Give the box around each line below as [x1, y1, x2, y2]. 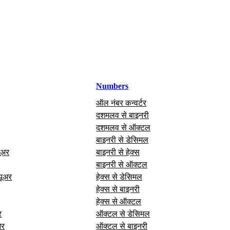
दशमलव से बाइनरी [96, 110, 149, 120]
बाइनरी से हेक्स [96, 147, 140, 157]
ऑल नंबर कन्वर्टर [96, 98, 147, 107]
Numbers [96, 81, 129, 90]
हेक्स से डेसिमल [96, 172, 143, 181]
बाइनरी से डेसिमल [96, 135, 149, 144]
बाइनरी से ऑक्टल [96, 160, 148, 169]
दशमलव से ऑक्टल [96, 123, 151, 132]
